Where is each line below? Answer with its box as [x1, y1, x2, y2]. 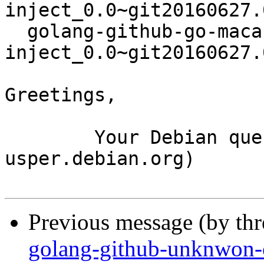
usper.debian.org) [5, 148, 195, 170]
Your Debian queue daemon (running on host [5, 127, 94, 148]
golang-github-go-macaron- [5, 21, 27, 42]
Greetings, [5, 84, 117, 106]
